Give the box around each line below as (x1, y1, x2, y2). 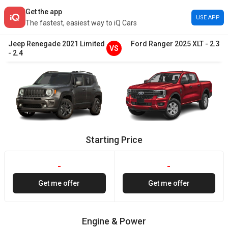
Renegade (26, 40, 61, 48)
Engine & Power (82, 216, 146, 226)
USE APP (195, 14, 220, 21)
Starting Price (85, 134, 142, 145)
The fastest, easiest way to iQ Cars (25, 19, 137, 27)
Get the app (25, 8, 62, 16)
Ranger (149, 40, 173, 48)
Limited (80, 40, 105, 48)
